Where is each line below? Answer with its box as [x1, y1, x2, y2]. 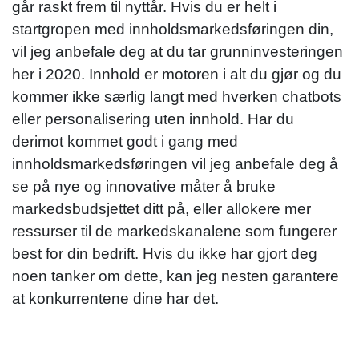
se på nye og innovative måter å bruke [12, 177, 276, 195]
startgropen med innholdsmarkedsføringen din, [12, 20, 333, 38]
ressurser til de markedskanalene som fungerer [12, 222, 337, 240]
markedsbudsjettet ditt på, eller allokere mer [12, 200, 311, 217]
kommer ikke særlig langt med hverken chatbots [12, 87, 341, 105]
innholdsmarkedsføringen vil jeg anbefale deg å [12, 155, 338, 172]
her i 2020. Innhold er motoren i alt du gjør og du [12, 65, 341, 83]
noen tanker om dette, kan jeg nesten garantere [12, 267, 339, 284]
